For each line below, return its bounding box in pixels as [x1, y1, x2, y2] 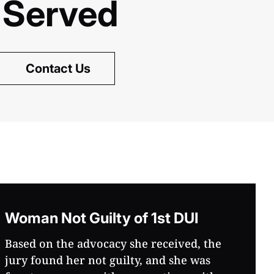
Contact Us [26, 61, 91, 76]
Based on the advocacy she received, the [5, 236, 221, 251]
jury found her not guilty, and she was [5, 253, 210, 268]
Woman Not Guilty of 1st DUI [5, 209, 198, 228]
